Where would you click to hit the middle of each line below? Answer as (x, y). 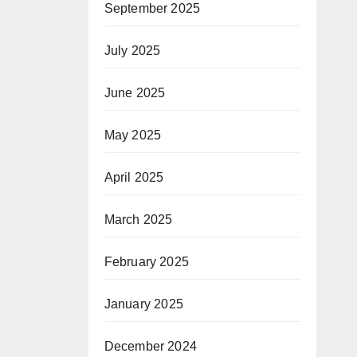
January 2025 (143, 304)
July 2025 (132, 51)
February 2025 (147, 262)
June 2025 (135, 93)
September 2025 (152, 8)
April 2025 (134, 177)
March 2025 (138, 220)
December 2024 (151, 346)
